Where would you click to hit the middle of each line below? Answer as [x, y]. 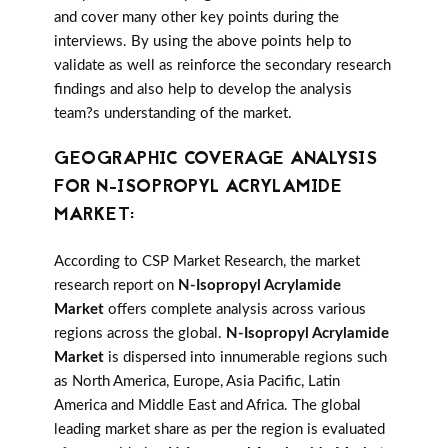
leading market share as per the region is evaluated [219, 430]
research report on [116, 286]
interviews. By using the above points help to [203, 42]
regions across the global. [140, 334]
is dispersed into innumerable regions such [245, 358]
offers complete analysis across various [235, 310]
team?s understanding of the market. [173, 114]
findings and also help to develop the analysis [203, 90]
